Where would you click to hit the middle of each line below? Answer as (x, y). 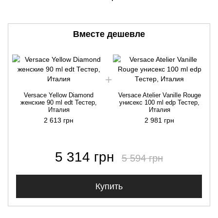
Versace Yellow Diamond (59, 95)
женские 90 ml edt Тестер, (59, 102)
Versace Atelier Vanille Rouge (159, 95)
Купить (109, 186)
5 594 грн (142, 158)
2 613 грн (59, 120)
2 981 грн (159, 120)
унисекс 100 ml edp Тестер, (159, 102)
